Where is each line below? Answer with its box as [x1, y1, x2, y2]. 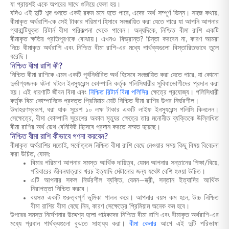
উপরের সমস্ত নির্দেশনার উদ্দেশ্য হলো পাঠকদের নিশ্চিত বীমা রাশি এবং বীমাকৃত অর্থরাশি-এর [10, 212, 219, 219]
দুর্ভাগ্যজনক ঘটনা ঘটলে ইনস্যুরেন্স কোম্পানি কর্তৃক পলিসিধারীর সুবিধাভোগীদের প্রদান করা [10, 80, 219, 87]
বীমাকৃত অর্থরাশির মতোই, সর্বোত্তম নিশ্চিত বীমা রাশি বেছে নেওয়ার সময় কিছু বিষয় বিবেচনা [10, 142, 219, 149]
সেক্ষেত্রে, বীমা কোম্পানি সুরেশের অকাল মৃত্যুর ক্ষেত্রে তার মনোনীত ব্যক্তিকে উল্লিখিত [10, 115, 219, 122]
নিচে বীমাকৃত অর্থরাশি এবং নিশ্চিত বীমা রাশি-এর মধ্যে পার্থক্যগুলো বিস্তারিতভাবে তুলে [10, 44, 219, 52]
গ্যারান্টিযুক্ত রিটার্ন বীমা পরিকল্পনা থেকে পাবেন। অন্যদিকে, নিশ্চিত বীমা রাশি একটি [10, 27, 219, 34]
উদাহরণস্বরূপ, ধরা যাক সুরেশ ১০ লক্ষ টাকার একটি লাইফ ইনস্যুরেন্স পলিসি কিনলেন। [10, 106, 219, 113]
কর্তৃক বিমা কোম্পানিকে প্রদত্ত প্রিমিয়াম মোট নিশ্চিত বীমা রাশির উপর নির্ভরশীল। [10, 98, 199, 105]
